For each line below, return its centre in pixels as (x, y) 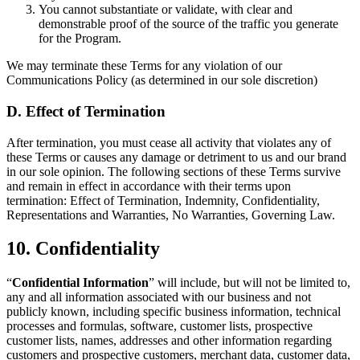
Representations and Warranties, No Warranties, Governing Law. (171, 215)
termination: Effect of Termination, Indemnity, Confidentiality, (163, 200)
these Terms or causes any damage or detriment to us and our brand (176, 157)
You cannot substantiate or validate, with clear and (166, 10)
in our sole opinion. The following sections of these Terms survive (174, 171)
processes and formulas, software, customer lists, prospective (160, 326)
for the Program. (80, 39)
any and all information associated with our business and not (159, 297)
